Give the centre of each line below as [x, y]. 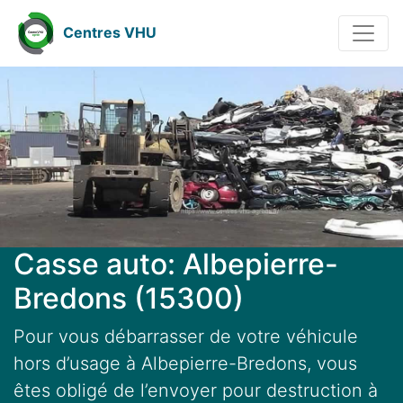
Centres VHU [110, 33]
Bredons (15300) [129, 299]
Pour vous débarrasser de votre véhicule [186, 337]
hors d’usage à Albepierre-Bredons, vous [185, 364]
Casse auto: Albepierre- [176, 264]
